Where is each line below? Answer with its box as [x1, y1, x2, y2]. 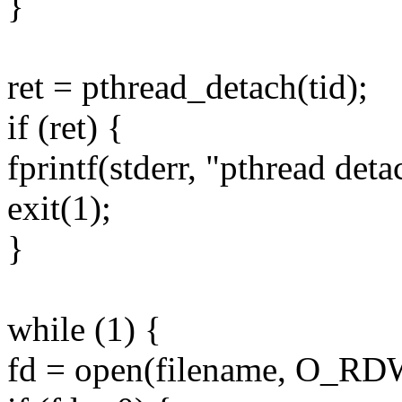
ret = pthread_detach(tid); [7, 67, 368, 107]
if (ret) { [7, 108, 124, 147]
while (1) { [7, 310, 162, 349]
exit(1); [7, 188, 111, 228]
